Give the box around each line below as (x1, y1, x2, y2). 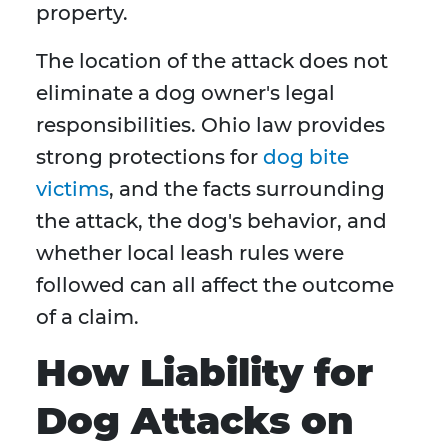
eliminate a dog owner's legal (36, 81, 335, 106)
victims (36, 177, 109, 202)
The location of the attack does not (36, 49, 388, 74)
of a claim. (36, 305, 144, 330)
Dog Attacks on (36, 397, 354, 445)
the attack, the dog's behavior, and (36, 209, 387, 234)
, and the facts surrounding (109, 177, 385, 202)
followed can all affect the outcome (36, 273, 394, 298)
